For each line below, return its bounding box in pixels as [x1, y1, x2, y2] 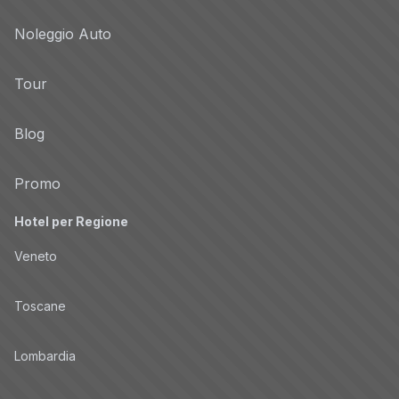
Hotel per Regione [14, 214, 128, 229]
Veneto [14, 248, 57, 264]
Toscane [14, 297, 66, 313]
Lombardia [14, 347, 76, 363]
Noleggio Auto [14, 25, 111, 43]
